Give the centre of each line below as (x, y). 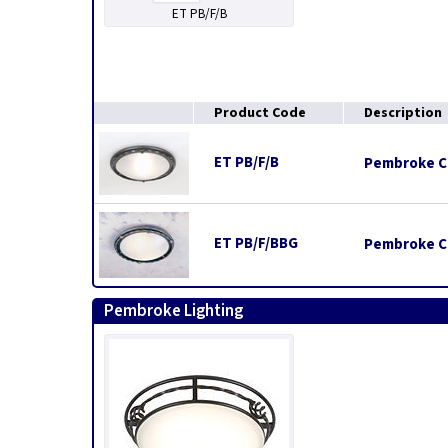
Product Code (260, 113)
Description (403, 113)
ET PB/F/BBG (256, 243)
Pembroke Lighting (173, 311)
